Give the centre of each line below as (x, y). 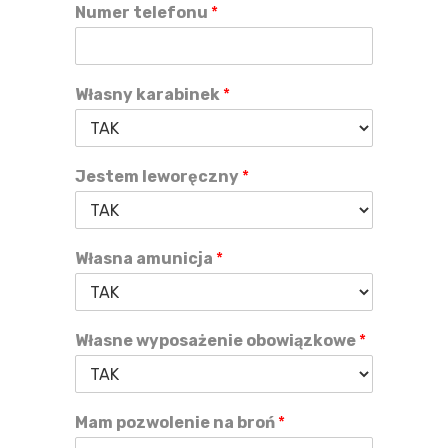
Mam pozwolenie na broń (176, 422)
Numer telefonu (143, 12)
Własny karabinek (149, 94)
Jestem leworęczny (158, 176)
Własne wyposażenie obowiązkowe (217, 340)
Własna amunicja (145, 258)
